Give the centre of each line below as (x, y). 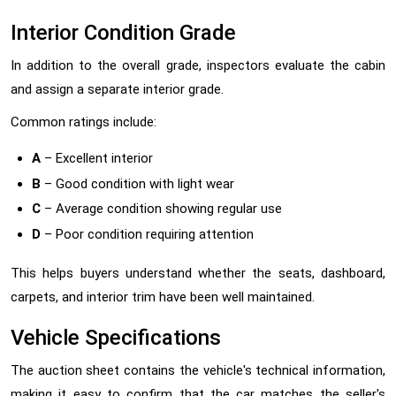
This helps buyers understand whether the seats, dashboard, (198, 273)
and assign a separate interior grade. (117, 90)
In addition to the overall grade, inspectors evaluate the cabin (198, 66)
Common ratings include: (84, 122)
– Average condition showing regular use (161, 209)
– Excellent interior (97, 159)
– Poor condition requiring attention (147, 234)
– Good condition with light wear (137, 183)
